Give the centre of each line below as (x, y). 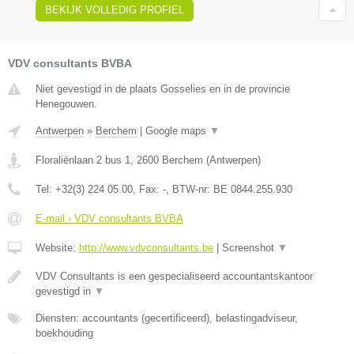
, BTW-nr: (190, 189)
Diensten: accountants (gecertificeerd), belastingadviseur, (167, 318)
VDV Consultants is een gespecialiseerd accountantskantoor (174, 276)
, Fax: (148, 189)
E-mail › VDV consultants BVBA (109, 218)
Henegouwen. (66, 104)
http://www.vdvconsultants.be (146, 247)
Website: (57, 247)
